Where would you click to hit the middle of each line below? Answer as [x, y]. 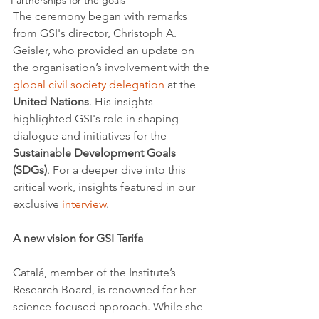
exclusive [37, 204]
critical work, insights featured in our [105, 187]
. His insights [122, 101]
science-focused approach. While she [109, 306]
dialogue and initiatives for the [91, 135]
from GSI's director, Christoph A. [96, 33]
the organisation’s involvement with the [113, 67]
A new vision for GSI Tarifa [78, 238]
